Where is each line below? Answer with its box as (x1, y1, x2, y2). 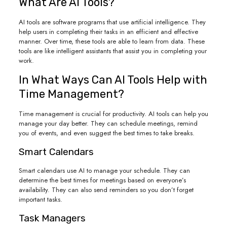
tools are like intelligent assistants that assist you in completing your (18, 46, 207, 56)
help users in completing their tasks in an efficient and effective (18, 27, 198, 36)
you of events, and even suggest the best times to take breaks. (18, 128, 195, 138)
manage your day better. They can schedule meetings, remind (18, 119, 198, 128)
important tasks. (18, 195, 62, 204)
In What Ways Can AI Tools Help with (18, 73, 207, 87)
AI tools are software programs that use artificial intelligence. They (18, 17, 206, 27)
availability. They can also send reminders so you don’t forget (18, 185, 194, 195)
